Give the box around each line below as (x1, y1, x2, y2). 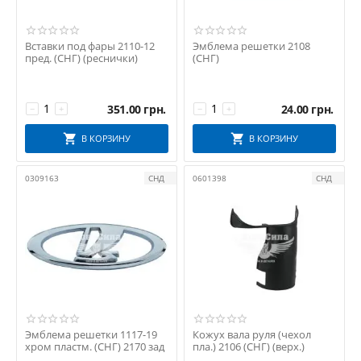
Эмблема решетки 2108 (193, 39, 310, 54)
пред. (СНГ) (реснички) (25, 51, 138, 66)
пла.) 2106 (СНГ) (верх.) (193, 339, 305, 355)
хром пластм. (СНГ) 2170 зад (25, 339, 164, 355)
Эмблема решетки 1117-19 (25, 327, 157, 342)
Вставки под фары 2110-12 (25, 39, 155, 54)
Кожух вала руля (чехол (193, 327, 311, 342)
